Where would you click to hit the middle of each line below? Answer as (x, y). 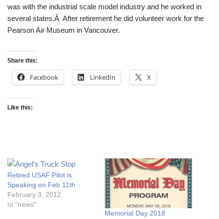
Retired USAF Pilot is (40, 175)
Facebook (44, 77)
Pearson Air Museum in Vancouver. (64, 30)
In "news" (22, 204)
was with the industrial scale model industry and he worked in (104, 6)
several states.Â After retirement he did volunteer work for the (106, 18)
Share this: (22, 60)
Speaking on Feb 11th (41, 185)
